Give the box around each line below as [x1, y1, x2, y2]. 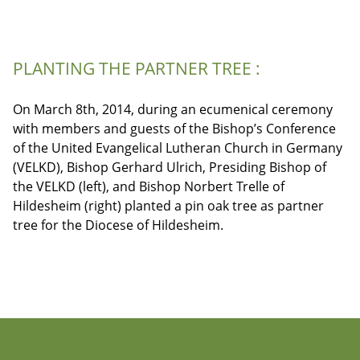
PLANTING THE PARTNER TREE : [13, 57, 260, 80]
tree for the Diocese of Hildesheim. [13, 215, 223, 234]
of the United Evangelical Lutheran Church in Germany [13, 138, 342, 157]
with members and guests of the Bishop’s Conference [13, 119, 336, 137]
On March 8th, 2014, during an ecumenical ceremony [13, 100, 333, 118]
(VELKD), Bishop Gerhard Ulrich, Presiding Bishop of [13, 157, 326, 176]
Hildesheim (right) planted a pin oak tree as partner [13, 196, 324, 215]
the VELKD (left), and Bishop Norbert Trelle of [13, 177, 284, 195]
